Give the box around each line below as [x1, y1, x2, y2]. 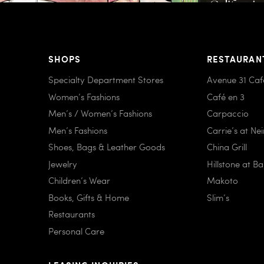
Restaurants [48, 208, 95, 220]
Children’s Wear [48, 174, 110, 187]
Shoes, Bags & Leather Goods [48, 141, 165, 153]
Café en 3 [207, 90, 245, 103]
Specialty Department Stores [48, 74, 163, 86]
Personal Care [48, 225, 104, 237]
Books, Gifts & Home [48, 191, 129, 203]
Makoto [207, 174, 239, 187]
